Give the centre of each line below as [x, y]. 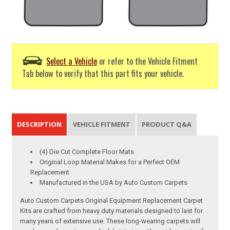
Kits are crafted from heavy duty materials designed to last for [112, 211]
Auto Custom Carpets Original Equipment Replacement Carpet [112, 201]
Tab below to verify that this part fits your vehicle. [103, 73]
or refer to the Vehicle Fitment [148, 61]
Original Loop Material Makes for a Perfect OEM [110, 162]
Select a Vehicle [72, 61]
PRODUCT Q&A [167, 124]
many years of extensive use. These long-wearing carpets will [110, 221]
